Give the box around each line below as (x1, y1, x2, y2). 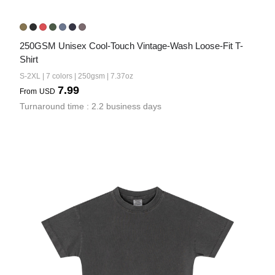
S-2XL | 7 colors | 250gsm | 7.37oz (20, 72, 133, 80)
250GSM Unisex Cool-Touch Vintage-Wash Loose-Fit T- (20, 41, 243, 51)
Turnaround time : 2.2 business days (20, 101, 161, 111)
